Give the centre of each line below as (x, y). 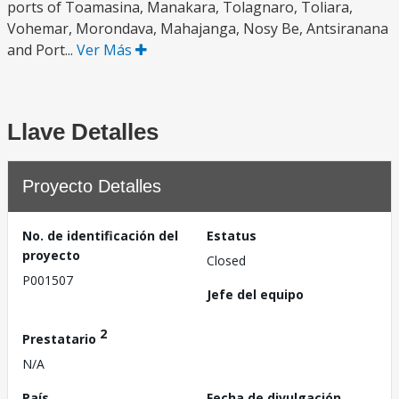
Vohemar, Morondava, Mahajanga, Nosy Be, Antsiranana (198, 28)
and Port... (42, 50)
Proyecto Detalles (92, 186)
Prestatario (61, 338)
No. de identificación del (100, 236)
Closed (226, 261)
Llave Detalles (83, 132)
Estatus (232, 236)
